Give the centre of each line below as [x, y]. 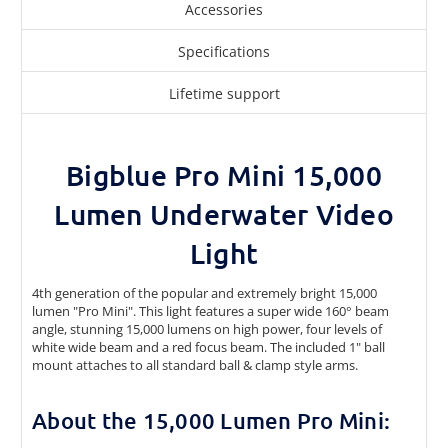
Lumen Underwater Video [224, 213]
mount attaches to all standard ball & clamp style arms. [195, 364]
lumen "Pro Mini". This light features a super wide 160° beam [210, 310]
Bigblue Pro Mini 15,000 [224, 174]
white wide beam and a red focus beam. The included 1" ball [208, 346]
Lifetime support [224, 93]
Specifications [224, 52]
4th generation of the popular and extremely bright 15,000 [204, 292]
